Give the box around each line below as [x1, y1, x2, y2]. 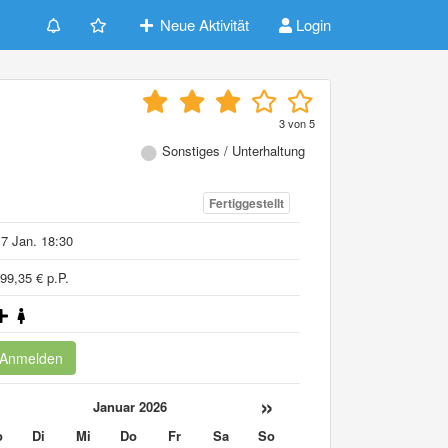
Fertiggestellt [208, 194, 284, 213]
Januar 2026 [92, 396, 167, 416]
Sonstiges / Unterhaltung [162, 141, 305, 160]
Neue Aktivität [156, 14, 249, 35]
